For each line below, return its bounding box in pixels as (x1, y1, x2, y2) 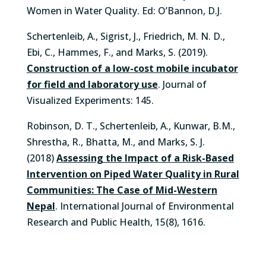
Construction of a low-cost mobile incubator (26, 62, 238, 75)
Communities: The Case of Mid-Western (26, 183, 217, 197)
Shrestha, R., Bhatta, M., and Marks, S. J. (26, 135, 205, 148)
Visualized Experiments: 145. (26, 94, 154, 107)
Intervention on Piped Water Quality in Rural (26, 167, 239, 180)
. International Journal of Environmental (55, 199, 234, 213)
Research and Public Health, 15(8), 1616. (26, 216, 205, 229)
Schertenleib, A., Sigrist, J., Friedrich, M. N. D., (26, 30, 225, 43)
